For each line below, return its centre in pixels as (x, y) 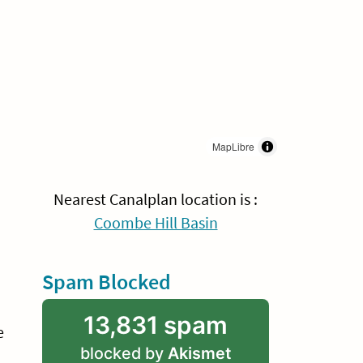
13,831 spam (156, 325)
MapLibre (233, 147)
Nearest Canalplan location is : (156, 200)
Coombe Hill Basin (156, 223)
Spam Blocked (106, 282)
